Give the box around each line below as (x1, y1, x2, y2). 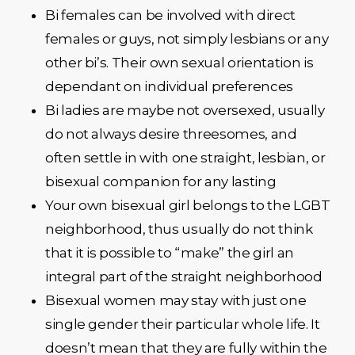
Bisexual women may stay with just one (44, 292, 307, 308)
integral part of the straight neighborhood (44, 269, 323, 284)
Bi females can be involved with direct (44, 7, 296, 23)
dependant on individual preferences (44, 78, 293, 94)
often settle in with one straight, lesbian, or (44, 150, 326, 166)
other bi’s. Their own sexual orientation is (44, 55, 314, 71)
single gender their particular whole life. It (44, 316, 320, 332)
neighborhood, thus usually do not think (44, 221, 313, 237)
